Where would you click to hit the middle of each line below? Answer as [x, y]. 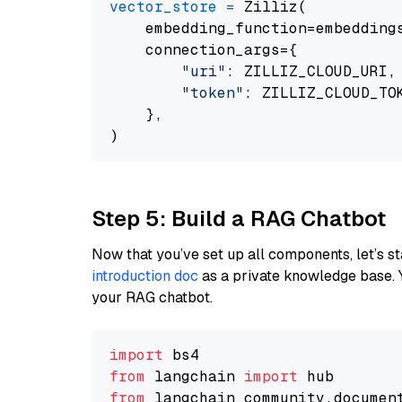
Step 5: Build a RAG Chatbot [239, 218]
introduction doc [145, 276]
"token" [213, 93]
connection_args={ [204, 50]
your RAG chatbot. [152, 297]
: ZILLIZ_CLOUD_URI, [311, 71]
